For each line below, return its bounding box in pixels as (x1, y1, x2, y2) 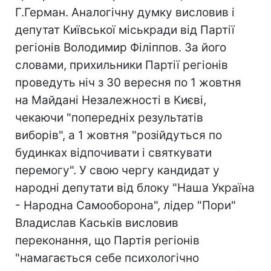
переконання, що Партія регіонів (15, 233, 200, 247)
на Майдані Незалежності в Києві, (15, 93, 206, 107)
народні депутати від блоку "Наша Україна (15, 181, 255, 195)
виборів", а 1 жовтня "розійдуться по (15, 128, 222, 142)
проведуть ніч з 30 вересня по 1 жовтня (15, 76, 241, 90)
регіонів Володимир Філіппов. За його (15, 41, 226, 54)
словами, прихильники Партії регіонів (15, 58, 228, 72)
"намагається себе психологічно (15, 251, 199, 265)
